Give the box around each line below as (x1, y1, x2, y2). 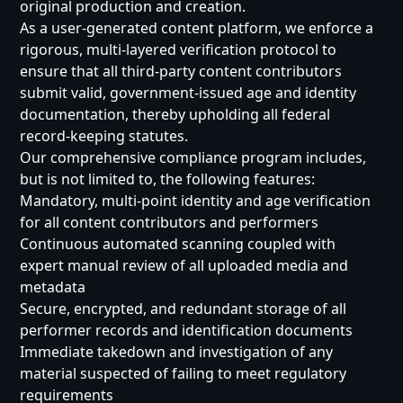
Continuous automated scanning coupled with (20, 234, 336, 254)
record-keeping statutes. (20, 126, 189, 146)
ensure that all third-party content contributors (20, 61, 343, 81)
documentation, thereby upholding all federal (20, 104, 331, 124)
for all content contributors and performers (20, 212, 319, 232)
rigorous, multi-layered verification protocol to (20, 40, 337, 59)
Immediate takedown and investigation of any (20, 342, 334, 362)
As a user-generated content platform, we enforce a (20, 18, 374, 38)
